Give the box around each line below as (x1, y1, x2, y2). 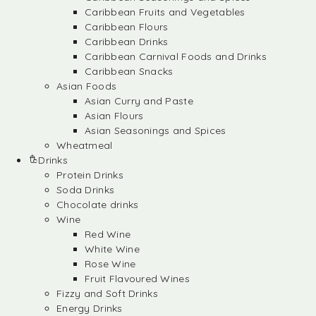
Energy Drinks (56, 302, 123, 315)
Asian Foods (56, 80, 117, 92)
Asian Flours (85, 109, 144, 122)
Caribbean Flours (85, 20, 169, 33)
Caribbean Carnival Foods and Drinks (85, 50, 267, 63)
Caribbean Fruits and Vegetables (85, 6, 245, 18)
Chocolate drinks (56, 198, 139, 211)
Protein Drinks (56, 169, 123, 181)
